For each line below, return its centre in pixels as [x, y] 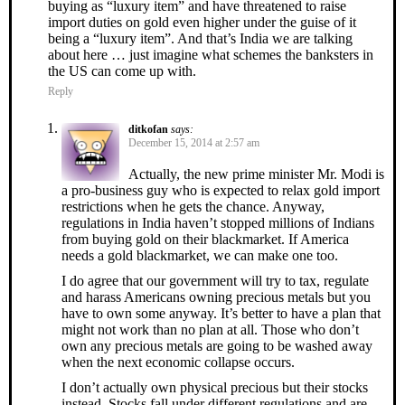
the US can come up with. [122, 71]
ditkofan [148, 129]
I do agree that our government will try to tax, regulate [215, 280]
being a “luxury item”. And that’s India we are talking [200, 38]
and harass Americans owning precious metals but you [216, 297]
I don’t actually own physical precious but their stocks [215, 387]
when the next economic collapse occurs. [178, 362]
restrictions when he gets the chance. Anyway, [193, 206]
